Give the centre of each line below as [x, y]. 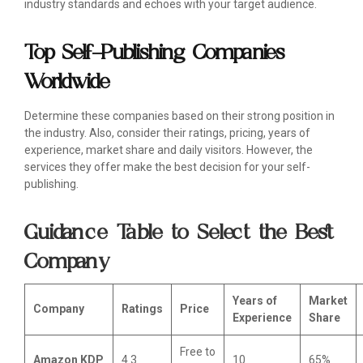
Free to [198, 352]
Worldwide [67, 81]
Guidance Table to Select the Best [179, 232]
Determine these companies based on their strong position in [179, 116]
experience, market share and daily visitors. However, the [169, 150]
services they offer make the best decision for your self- [167, 167]
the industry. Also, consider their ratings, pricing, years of [167, 133]
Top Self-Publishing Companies [154, 52]
